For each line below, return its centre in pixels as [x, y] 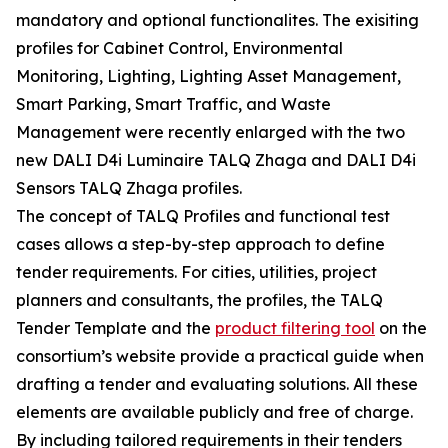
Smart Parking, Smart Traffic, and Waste [173, 104]
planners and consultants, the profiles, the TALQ [199, 300]
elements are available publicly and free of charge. [214, 412]
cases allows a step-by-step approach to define [200, 244]
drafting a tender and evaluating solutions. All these [217, 384]
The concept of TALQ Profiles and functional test [203, 216]
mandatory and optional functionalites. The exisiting [217, 20]
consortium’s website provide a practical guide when [220, 356]
